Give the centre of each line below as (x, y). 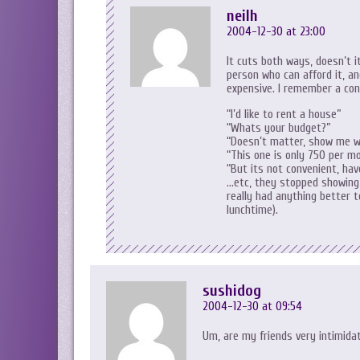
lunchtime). (252, 210)
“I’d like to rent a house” (284, 115)
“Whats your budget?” (278, 128)
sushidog (232, 290)
